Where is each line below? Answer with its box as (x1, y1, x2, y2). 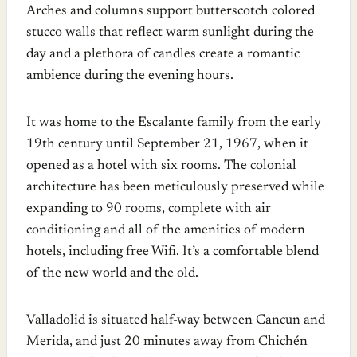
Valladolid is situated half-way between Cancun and (26, 313, 325, 328)
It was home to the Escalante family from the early (26, 116, 321, 130)
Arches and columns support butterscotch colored (26, 4, 315, 18)
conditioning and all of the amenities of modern (26, 223, 305, 237)
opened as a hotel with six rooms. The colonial (26, 159, 296, 173)
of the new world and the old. (26, 266, 198, 280)
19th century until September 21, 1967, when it (26, 137, 308, 151)
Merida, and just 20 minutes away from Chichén (26, 335, 308, 349)
